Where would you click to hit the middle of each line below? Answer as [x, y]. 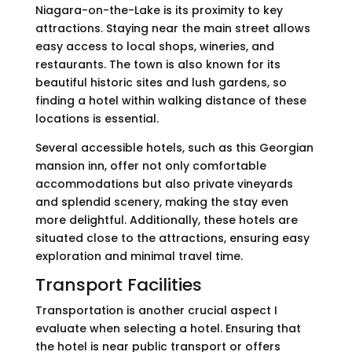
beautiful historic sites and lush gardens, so [161, 83]
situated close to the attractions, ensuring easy [172, 238]
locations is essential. [97, 119]
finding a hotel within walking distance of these [170, 101]
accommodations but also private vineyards [164, 184]
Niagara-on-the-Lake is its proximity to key [159, 11]
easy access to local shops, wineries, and [154, 47]
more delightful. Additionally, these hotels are [166, 220]
